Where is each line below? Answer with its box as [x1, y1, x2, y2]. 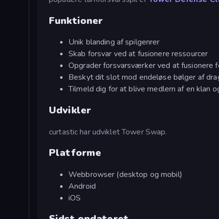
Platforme [49, 146, 102, 160]
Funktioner [49, 14, 103, 27]
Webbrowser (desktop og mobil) [68, 169, 182, 180]
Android [68, 180, 96, 192]
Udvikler [49, 104, 91, 117]
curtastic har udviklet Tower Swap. [49, 126, 167, 137]
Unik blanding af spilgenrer [68, 37, 160, 48]
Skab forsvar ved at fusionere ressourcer [68, 48, 208, 60]
